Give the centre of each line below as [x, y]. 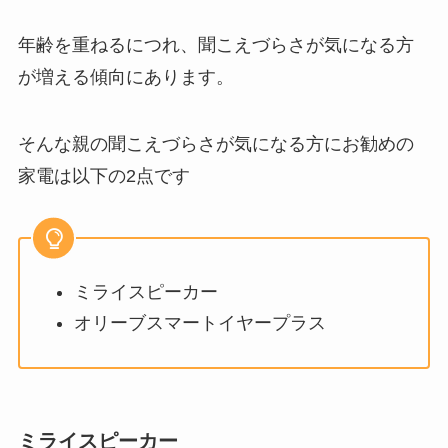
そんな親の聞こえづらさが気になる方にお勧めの [215, 144]
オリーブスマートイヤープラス [199, 322]
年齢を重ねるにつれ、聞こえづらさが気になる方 [215, 44]
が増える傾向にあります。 [125, 76]
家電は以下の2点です [103, 176]
